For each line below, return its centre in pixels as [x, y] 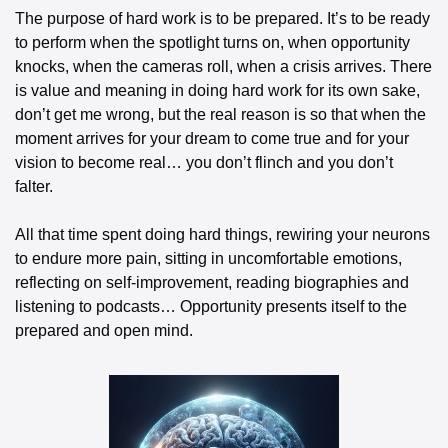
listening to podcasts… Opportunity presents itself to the [211, 307]
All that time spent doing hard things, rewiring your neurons [222, 235]
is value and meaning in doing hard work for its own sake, [217, 91]
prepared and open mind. [104, 331]
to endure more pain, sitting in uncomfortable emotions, [208, 259]
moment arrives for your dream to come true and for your [212, 139]
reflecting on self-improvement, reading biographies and [212, 283]
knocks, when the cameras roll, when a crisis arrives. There [223, 67]
